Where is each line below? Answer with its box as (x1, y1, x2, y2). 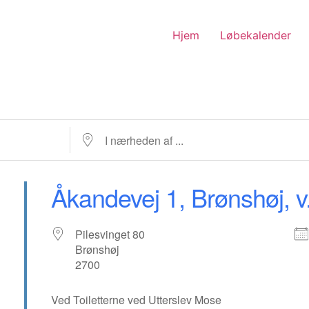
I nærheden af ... (70, 126, 149, 141)
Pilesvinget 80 (75, 226, 146, 242)
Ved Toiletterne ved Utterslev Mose (51, 292, 228, 308)
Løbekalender (220, 28, 291, 42)
